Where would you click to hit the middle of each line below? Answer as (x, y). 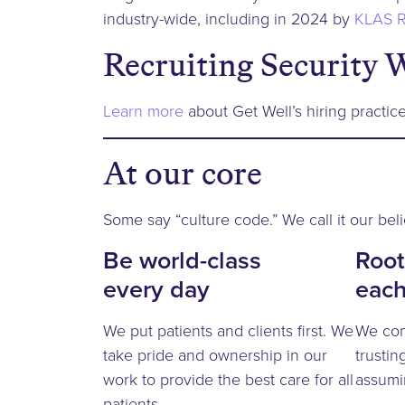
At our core (183, 174)
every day (156, 289)
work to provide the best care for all (228, 379)
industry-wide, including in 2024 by (229, 19)
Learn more (143, 111)
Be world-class (182, 260)
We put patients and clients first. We (228, 330)
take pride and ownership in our (215, 355)
